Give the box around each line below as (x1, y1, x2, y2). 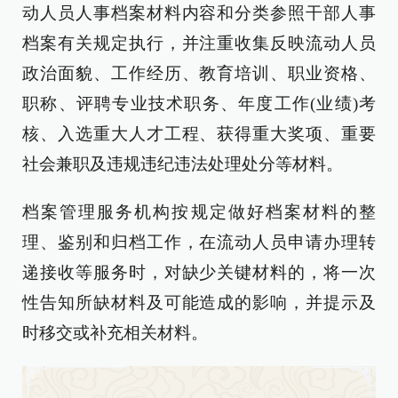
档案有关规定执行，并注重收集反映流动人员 (22, 34, 376, 52)
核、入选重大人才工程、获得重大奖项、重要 (22, 124, 376, 143)
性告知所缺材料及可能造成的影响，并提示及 (22, 293, 376, 312)
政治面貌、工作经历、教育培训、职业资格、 (22, 64, 376, 83)
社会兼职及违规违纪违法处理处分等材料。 (22, 155, 343, 173)
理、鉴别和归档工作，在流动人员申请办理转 (22, 233, 376, 251)
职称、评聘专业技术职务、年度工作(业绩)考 (22, 94, 376, 113)
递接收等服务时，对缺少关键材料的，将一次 (22, 263, 376, 282)
